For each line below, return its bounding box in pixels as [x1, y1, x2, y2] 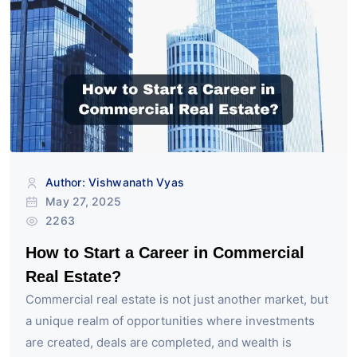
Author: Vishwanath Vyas [45, 175, 185, 189]
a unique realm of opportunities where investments [25, 312, 315, 328]
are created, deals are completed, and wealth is [25, 334, 292, 350]
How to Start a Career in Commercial [25, 243, 304, 261]
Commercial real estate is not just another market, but [25, 291, 328, 307]
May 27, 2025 [45, 194, 122, 208]
